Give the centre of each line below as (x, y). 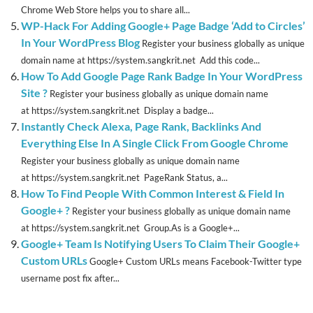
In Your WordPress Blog (80, 43)
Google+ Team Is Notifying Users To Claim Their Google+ (160, 244)
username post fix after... (70, 278)
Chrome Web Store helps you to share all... (105, 10)
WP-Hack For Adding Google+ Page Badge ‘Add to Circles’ (163, 26)
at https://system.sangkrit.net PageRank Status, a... (124, 178)
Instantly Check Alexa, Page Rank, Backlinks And (141, 126)
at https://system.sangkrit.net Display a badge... (117, 111)
